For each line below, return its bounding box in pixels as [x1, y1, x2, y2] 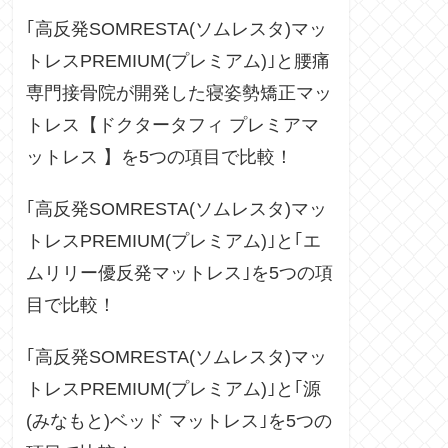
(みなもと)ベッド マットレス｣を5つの [26, 411, 332, 432]
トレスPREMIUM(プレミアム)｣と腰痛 [26, 51, 330, 72]
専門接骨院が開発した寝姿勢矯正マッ [26, 83, 332, 104]
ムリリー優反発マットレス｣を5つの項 [26, 263, 333, 284]
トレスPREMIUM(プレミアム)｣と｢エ [26, 231, 321, 252]
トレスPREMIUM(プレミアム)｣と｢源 [26, 379, 321, 400]
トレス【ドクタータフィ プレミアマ [26, 115, 319, 136]
